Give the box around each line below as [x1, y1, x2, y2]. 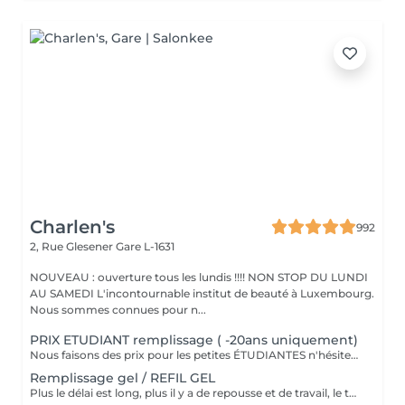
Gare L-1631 [116, 240, 174, 253]
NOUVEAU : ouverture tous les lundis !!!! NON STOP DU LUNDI [30, 270, 368, 284]
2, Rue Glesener [30, 240, 116, 253]
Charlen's [30, 216, 115, 238]
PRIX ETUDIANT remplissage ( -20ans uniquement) [30, 332, 358, 348]
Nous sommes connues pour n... [30, 303, 206, 316]
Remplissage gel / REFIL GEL [30, 370, 215, 386]
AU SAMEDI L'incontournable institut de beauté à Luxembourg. [30, 287, 97, 300]
